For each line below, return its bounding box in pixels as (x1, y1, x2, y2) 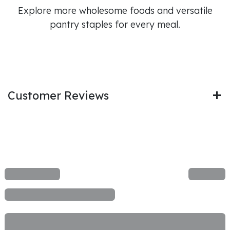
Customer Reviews (8, 88, 109, 102)
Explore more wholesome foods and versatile (17, 4, 213, 16)
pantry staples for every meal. (50, 18, 180, 30)
